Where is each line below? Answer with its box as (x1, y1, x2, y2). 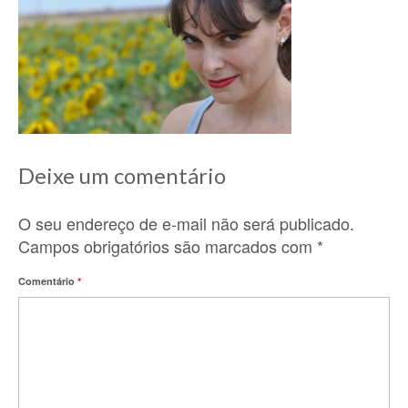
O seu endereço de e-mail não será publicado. (18, 211, 354, 235)
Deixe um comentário (18, 162, 226, 189)
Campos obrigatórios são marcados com (18, 234, 317, 258)
